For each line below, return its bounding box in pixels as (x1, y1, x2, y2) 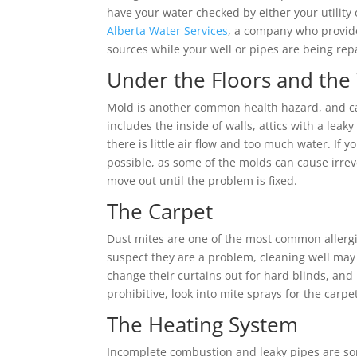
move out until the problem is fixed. (107, 173, 298, 189)
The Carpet (107, 197, 214, 226)
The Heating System (107, 310, 299, 339)
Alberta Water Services (107, 23, 229, 39)
